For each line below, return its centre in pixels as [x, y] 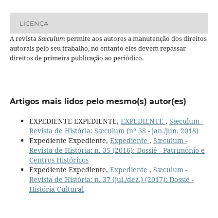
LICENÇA [34, 23]
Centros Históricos [59, 160]
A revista [24, 39]
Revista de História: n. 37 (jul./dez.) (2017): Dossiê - [111, 180]
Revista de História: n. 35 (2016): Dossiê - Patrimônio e [117, 150]
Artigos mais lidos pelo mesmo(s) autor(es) [98, 102]
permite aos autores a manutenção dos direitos [136, 39]
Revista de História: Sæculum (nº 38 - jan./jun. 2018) [114, 131]
